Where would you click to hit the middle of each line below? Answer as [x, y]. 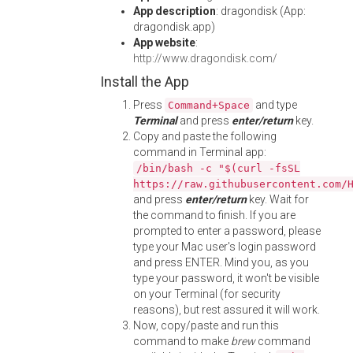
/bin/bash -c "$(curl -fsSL [218, 168]
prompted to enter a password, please [227, 231]
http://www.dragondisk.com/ [205, 58]
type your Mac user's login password [225, 247]
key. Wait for [278, 199]
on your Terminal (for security [207, 294]
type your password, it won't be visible [226, 278]
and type [275, 105]
